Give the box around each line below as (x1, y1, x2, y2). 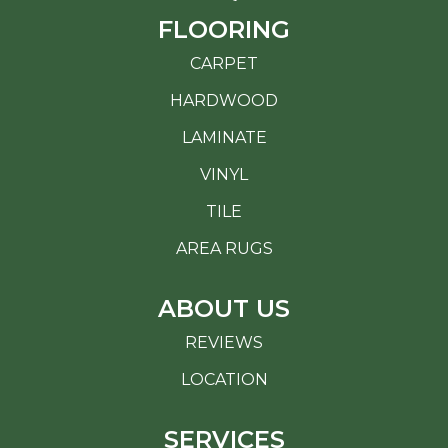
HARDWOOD (170, 90, 278, 110)
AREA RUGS (175, 238, 273, 258)
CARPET (190, 53, 258, 73)
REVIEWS (185, 332, 263, 352)
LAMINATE (181, 127, 267, 147)
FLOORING (158, 14, 290, 44)
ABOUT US (158, 293, 290, 323)
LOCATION (180, 369, 268, 389)
